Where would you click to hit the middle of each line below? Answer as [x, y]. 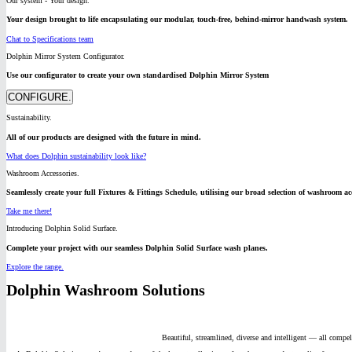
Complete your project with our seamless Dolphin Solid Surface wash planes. [137, 247]
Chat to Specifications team [50, 38]
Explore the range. [35, 266]
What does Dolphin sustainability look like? [76, 156]
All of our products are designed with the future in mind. [104, 137]
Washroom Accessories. [43, 173]
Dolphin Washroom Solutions [106, 290]
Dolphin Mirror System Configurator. [66, 56]
